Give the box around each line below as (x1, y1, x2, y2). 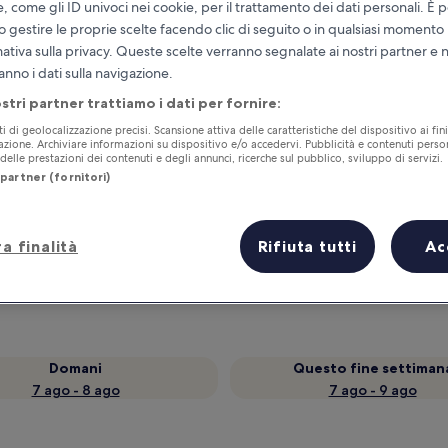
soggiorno (81, 235, 172, 262)
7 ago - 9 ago (328, 381, 417, 399)
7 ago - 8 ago (31, 381, 120, 399)
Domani (49, 359, 102, 377)
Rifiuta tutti (257, 236, 357, 257)
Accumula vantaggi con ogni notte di (81, 211, 405, 238)
